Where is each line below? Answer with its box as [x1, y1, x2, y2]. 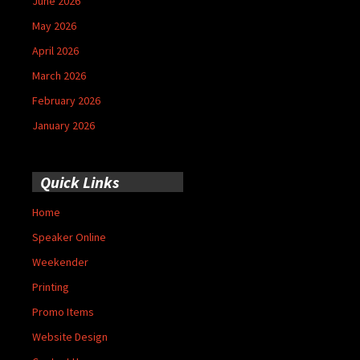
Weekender [32, 254, 88, 269]
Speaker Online [32, 229, 106, 244]
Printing [32, 279, 69, 294]
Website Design [32, 329, 108, 344]
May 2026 [32, 18, 76, 33]
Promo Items [32, 304, 94, 319]
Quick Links [40, 171, 119, 192]
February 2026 [32, 92, 100, 108]
